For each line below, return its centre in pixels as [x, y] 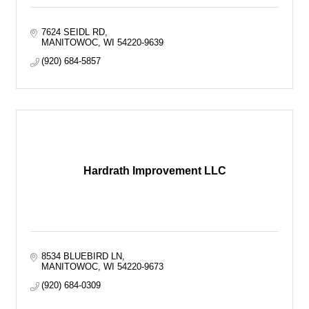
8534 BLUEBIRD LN [82, 256]
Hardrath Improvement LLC [154, 171]
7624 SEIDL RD [73, 32]
